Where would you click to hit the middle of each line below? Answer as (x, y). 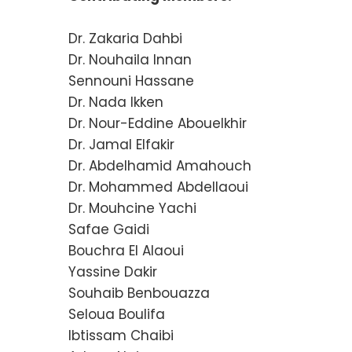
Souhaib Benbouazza (139, 293)
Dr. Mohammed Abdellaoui (158, 187)
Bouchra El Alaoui (126, 250)
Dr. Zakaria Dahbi (125, 38)
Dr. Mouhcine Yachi (132, 208)
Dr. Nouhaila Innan (130, 59)
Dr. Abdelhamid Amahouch (160, 165)
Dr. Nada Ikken (116, 102)
